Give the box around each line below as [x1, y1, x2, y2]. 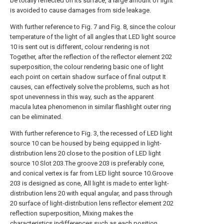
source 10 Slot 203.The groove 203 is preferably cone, [10, 159, 164, 167]
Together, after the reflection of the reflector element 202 [10, 53, 172, 60]
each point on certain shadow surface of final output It [10, 73, 166, 80]
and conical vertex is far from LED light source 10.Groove [10, 169, 173, 177]
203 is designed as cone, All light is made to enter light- [10, 179, 169, 187]
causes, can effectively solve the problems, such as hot [10, 83, 169, 90]
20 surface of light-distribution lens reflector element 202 [10, 199, 173, 207]
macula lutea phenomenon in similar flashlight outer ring [10, 103, 171, 110]
